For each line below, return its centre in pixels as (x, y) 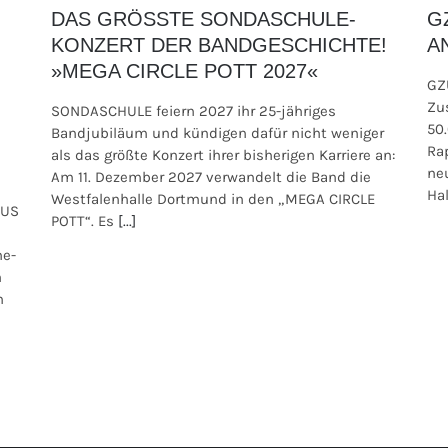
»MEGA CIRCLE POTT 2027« (184, 70)
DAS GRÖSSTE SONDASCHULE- (203, 18)
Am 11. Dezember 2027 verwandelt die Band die (210, 176)
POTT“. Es (82, 220)
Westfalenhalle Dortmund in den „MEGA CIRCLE (212, 198)
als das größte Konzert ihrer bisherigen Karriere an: (222, 154)
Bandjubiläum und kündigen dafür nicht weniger (217, 132)
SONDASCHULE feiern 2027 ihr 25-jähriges (193, 110)
